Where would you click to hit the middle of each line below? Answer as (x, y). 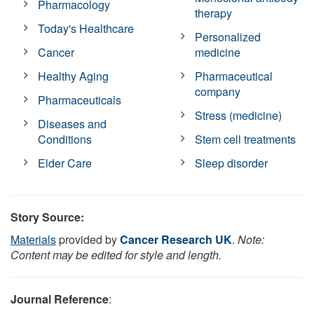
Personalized (228, 36)
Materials (33, 239)
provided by (88, 239)
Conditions (65, 139)
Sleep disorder (232, 163)
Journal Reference (60, 299)
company (218, 91)
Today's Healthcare (86, 28)
